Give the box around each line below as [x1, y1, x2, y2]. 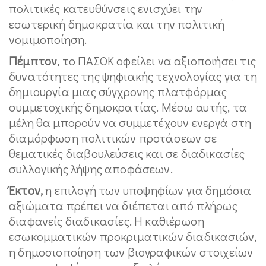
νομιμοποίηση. [9, 31, 87, 47]
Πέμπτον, [9, 52, 60, 68]
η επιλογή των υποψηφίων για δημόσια [43, 182, 252, 198]
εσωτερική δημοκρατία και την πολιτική [9, 15, 225, 31]
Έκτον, [9, 182, 43, 198]
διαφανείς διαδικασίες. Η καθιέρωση [9, 213, 205, 229]
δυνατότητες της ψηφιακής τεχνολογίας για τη [9, 68, 257, 84]
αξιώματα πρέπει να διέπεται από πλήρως [9, 197, 237, 213]
